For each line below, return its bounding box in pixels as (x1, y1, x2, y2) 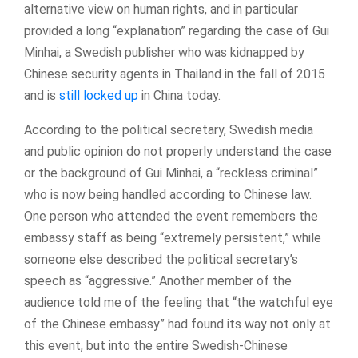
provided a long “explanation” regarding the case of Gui (24, 23, 329, 38)
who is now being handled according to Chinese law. (24, 187, 312, 202)
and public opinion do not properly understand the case (24, 144, 332, 159)
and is (24, 88, 59, 103)
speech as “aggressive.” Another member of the (24, 273, 292, 288)
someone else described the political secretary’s (24, 252, 298, 267)
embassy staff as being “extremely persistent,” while (24, 230, 321, 245)
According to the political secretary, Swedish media (24, 122, 313, 137)
